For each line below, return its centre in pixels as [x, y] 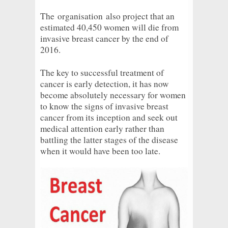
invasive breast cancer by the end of [104, 38]
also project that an [139, 16]
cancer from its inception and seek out [109, 117]
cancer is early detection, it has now [105, 83]
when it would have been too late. [100, 151]
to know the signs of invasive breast [104, 106]
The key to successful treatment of [102, 72]
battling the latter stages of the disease [109, 139]
